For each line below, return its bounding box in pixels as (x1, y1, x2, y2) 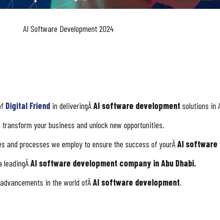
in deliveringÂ (50, 100, 93, 111)
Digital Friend (5, 100, 50, 111)
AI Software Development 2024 (23, 23, 113, 34)
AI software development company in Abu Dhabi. (30, 157, 196, 168)
